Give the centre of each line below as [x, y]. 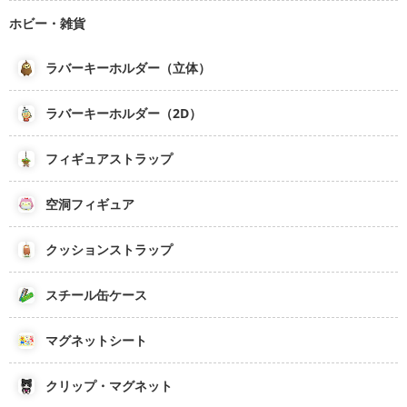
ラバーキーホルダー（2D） [124, 113]
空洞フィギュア [90, 204]
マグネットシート [96, 340]
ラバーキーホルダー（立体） [128, 68]
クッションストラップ [109, 249]
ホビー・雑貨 [47, 23]
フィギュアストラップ [109, 159]
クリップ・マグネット [109, 386]
